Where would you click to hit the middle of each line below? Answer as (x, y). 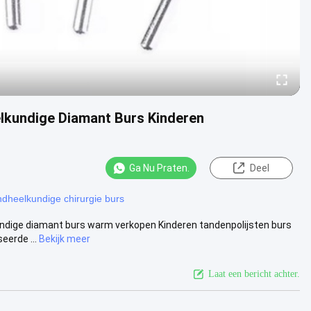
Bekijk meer (65, 238)
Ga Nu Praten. (159, 168)
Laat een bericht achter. (254, 274)
